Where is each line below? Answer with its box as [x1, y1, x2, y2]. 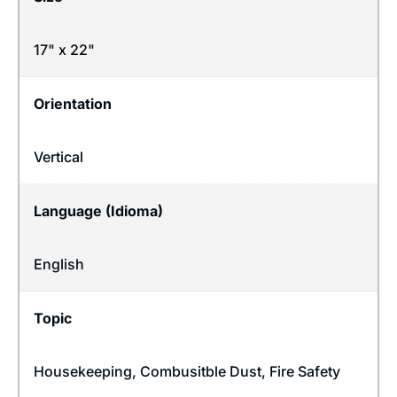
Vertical [34, 147, 83, 166]
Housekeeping [34, 362, 132, 380]
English [34, 254, 84, 273]
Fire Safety [269, 362, 340, 380]
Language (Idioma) [34, 201, 163, 220]
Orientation [34, 94, 112, 113]
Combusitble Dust [140, 362, 261, 380]
